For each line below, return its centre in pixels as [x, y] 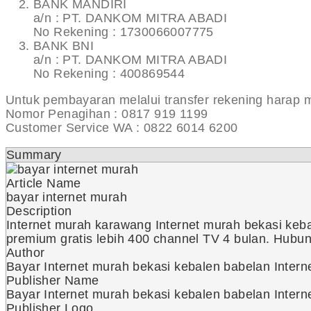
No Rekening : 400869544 [109, 74]
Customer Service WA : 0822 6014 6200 [122, 128]
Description [39, 211]
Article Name [44, 184]
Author [26, 253]
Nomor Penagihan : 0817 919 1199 [107, 114]
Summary [34, 155]
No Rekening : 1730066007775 [124, 32]
